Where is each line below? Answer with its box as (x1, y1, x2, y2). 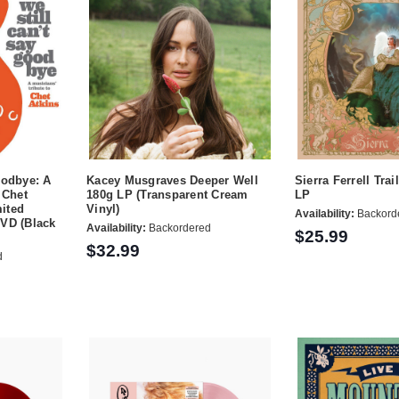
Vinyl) (86, 201, 120, 216)
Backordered (146, 222, 212, 235)
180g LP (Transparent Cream (86, 187, 248, 201)
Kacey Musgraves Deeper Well (86, 173, 258, 187)
